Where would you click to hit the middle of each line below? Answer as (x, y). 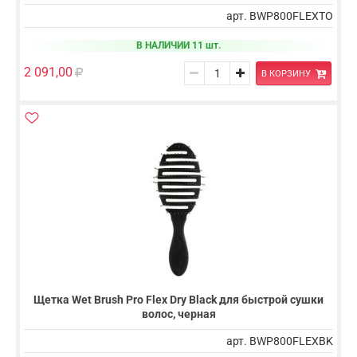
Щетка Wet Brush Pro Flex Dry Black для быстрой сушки (178, 300)
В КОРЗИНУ (286, 73)
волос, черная (178, 314)
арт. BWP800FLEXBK (280, 341)
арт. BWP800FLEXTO (280, 16)
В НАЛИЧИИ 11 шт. (178, 46)
